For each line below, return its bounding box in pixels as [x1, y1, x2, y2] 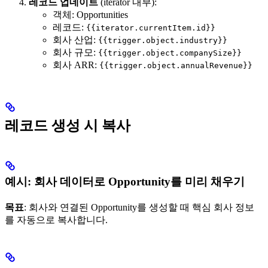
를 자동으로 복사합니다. [5, 215, 108, 226]
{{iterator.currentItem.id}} [86, 23, 215, 33]
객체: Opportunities [53, 10, 128, 20]
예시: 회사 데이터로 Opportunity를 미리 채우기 [5, 175, 245, 188]
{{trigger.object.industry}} [98, 36, 227, 45]
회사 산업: [53, 35, 98, 45]
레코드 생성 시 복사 [5, 118, 130, 134]
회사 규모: [53, 47, 98, 58]
